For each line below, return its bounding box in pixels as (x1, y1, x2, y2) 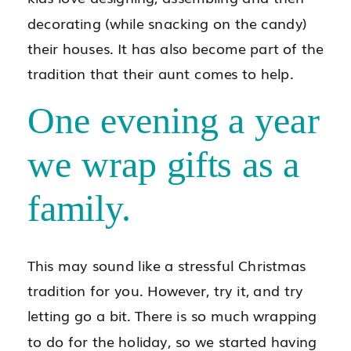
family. (27, 187, 132, 229)
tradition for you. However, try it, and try (27, 279, 303, 301)
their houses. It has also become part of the (27, 37, 324, 59)
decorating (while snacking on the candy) (27, 12, 307, 33)
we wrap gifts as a (27, 143, 299, 185)
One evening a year (27, 100, 320, 141)
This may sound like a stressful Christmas (27, 254, 306, 276)
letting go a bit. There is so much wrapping (27, 305, 317, 326)
